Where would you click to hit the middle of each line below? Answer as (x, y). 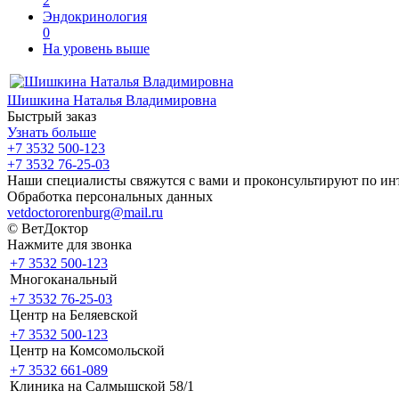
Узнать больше (52, 132)
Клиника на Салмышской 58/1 (102, 386)
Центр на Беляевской (74, 314)
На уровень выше (96, 48)
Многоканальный (64, 279)
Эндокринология (95, 16)
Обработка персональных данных (110, 196)
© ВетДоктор (48, 228)
